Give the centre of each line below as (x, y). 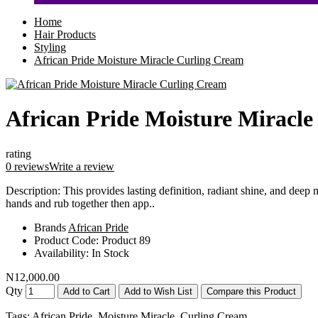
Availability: (63, 253)
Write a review (82, 166)
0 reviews (27, 166)
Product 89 (126, 240)
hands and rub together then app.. (80, 203)
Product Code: (68, 240)
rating (18, 153)
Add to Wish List (158, 291)
